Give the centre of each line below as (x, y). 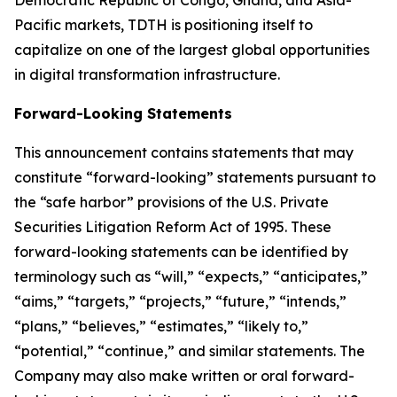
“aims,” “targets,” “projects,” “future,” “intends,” (180, 302)
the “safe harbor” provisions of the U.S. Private (171, 202)
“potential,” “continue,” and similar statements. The (190, 351)
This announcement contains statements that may (184, 153)
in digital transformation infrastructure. (147, 75)
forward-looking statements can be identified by (181, 252)
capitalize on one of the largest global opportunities (192, 50)
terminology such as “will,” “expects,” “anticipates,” (191, 277)
